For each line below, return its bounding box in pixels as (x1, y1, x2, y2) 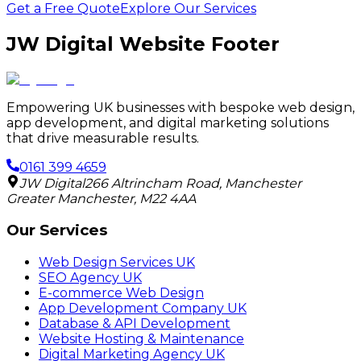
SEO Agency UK (39, 270, 142, 286)
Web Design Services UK (39, 255, 195, 271)
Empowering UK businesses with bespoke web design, (6, 99, 355, 115)
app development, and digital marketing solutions (6, 114, 329, 131)
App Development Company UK (39, 301, 247, 317)
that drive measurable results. (6, 130, 199, 146)
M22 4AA (139, 190, 196, 206)
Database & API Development (39, 316, 230, 332)
